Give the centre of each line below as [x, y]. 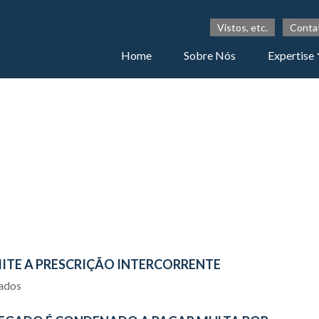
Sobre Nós [210, 56]
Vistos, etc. [242, 28]
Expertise [291, 56]
